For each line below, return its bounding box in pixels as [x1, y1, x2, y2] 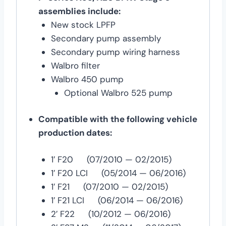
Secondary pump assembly [51, 32, 161, 44]
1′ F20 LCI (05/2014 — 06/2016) [51, 167, 186, 179]
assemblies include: [38, 5, 121, 17]
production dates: [38, 127, 112, 139]
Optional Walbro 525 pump [64, 87, 173, 98]
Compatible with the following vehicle [38, 114, 197, 125]
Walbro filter [51, 60, 100, 71]
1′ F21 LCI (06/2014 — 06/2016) [51, 194, 183, 206]
